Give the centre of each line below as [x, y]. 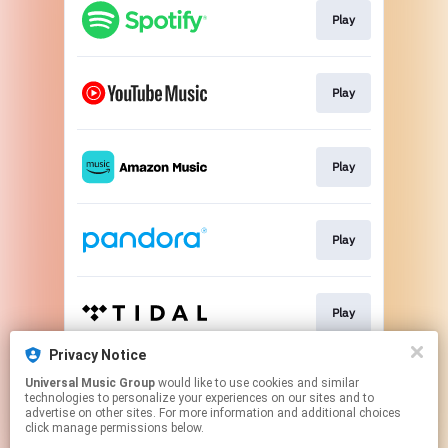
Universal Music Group [90, 383]
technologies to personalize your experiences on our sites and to [199, 398]
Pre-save [329, 386]
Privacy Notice [97, 355]
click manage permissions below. [114, 428]
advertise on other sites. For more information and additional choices [213, 413]
